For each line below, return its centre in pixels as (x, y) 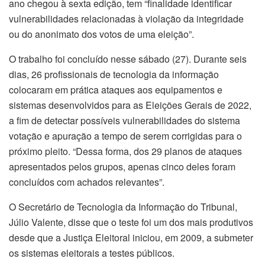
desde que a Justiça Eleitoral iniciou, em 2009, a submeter (131, 238)
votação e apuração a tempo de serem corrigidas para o (125, 136)
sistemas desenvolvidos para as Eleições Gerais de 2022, (130, 105)
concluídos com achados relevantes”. (87, 182)
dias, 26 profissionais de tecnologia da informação (114, 75)
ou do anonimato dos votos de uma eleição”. (101, 34)
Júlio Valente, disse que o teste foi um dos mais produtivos (131, 222)
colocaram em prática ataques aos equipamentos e (116, 90)
